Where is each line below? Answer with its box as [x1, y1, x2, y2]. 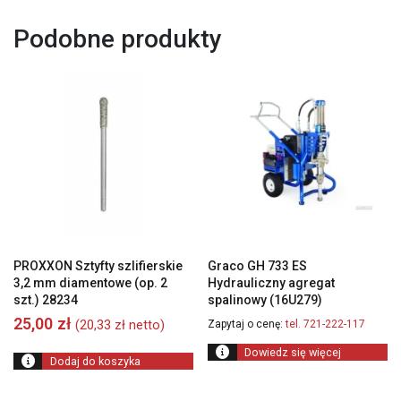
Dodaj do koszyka [49, 354, 141, 369]
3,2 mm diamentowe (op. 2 [13, 275, 167, 290]
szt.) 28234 [13, 292, 78, 307]
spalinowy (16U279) [208, 292, 323, 307]
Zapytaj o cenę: [208, 317, 284, 330]
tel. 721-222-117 [283, 317, 366, 330]
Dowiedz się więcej [243, 346, 341, 360]
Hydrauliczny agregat [208, 275, 336, 290]
